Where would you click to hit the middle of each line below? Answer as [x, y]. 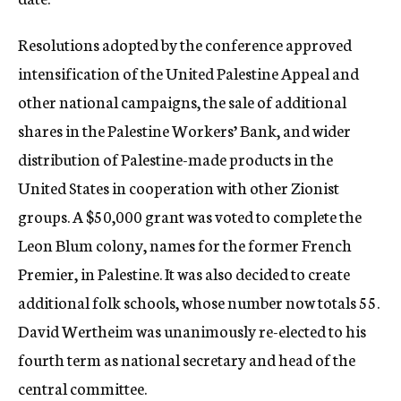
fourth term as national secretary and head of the [187, 359]
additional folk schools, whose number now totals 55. [199, 302]
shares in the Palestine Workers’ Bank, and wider [184, 130]
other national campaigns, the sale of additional [182, 101]
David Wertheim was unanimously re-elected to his [192, 330]
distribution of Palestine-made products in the [175, 158]
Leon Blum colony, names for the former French [185, 244]
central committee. [82, 388]
